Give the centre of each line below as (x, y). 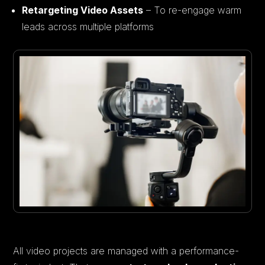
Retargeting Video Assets (83, 10)
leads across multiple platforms (88, 26)
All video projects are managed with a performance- (126, 251)
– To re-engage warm (193, 10)
